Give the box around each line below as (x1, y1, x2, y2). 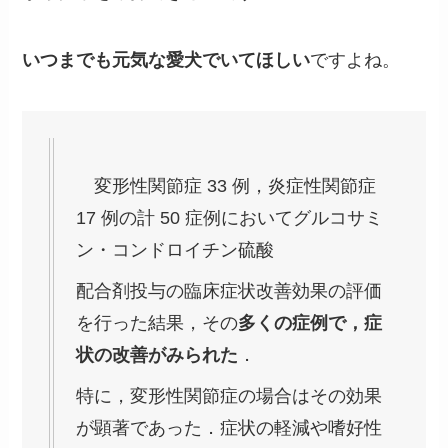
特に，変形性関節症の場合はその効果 (76, 386, 383, 407)
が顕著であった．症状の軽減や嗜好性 (76, 418, 383, 439)
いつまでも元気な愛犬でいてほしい (22, 49, 311, 70)
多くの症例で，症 (238, 313, 383, 334)
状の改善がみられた (76, 345, 239, 366)
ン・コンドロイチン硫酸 (76, 240, 275, 261)
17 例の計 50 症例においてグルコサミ (76, 208, 384, 229)
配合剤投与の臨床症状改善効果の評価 (76, 281, 383, 302)
